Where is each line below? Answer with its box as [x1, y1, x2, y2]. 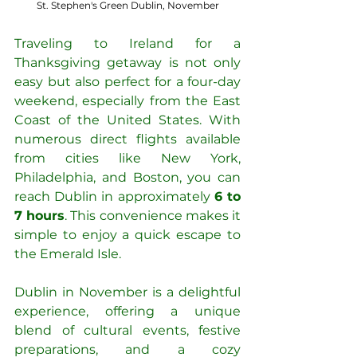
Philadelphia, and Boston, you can [14, 170, 241, 186]
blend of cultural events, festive [14, 323, 241, 339]
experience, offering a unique [14, 304, 241, 320]
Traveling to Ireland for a [14, 36, 241, 52]
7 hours [14, 208, 65, 224]
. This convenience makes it [65, 208, 241, 224]
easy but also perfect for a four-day [14, 74, 241, 90]
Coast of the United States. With [14, 112, 241, 128]
